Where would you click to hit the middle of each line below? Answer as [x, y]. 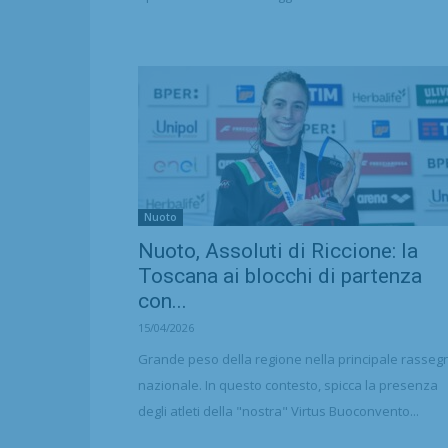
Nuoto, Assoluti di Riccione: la [278, 251]
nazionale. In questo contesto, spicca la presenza [288, 385]
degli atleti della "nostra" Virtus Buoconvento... [278, 411]
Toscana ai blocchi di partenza [280, 276]
